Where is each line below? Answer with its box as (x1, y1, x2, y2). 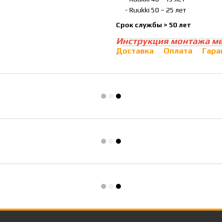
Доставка (116, 46, 154, 56)
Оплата (164, 46, 192, 56)
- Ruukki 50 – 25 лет (116, 5, 186, 14)
